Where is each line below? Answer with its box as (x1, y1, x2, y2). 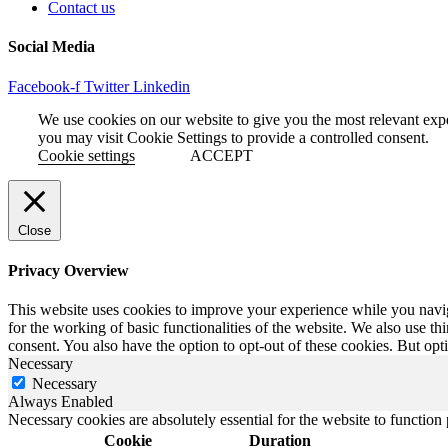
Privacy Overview (8, 262, 129, 280)
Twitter (84, 77, 129, 95)
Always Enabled (8, 393, 113, 411)
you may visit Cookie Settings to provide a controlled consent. (38, 128, 429, 146)
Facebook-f (8, 77, 80, 95)
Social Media (8, 38, 95, 56)
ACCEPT (190, 146, 253, 164)
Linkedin (133, 77, 190, 95)
